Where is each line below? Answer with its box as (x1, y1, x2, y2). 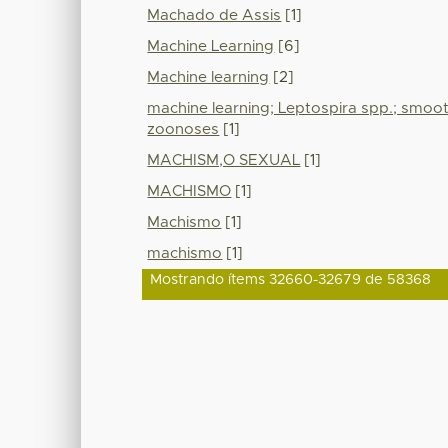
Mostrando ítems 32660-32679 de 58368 (150, 272, 432, 287)
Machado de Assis (147, 7, 282, 23)
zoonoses (147, 121, 220, 137)
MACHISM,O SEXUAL (147, 152, 301, 168)
